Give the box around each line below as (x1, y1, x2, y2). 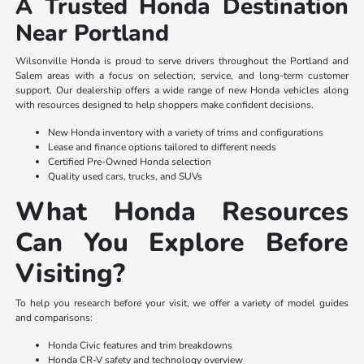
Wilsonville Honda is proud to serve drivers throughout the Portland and (15, 54, 349, 67)
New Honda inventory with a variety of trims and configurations (48, 125, 324, 139)
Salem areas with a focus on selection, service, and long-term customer (15, 68, 349, 82)
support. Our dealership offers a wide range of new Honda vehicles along (15, 83, 349, 97)
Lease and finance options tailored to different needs (48, 140, 277, 154)
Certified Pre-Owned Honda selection (48, 154, 212, 168)
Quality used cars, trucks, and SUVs (48, 169, 203, 183)
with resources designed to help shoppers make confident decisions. (15, 97, 314, 111)
